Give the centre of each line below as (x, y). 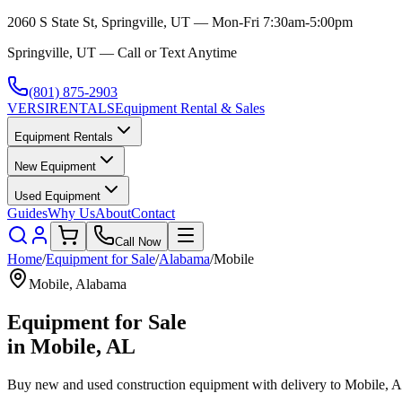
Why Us (71, 213)
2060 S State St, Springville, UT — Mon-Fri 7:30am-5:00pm (180, 22)
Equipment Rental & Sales (190, 108)
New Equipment (55, 166)
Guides (27, 213)
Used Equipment (57, 196)
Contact (153, 213)
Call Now (138, 242)
